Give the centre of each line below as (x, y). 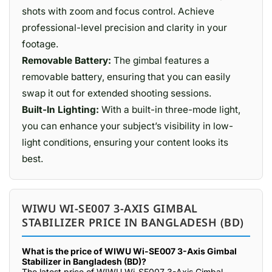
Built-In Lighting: (60, 110)
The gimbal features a (161, 60)
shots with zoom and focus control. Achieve (118, 11)
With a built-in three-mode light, (170, 110)
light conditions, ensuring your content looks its (125, 142)
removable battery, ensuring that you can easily (126, 77)
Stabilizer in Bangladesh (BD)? (84, 261)
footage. (40, 44)
